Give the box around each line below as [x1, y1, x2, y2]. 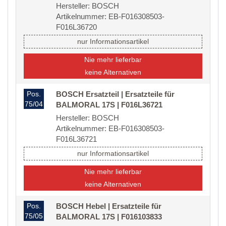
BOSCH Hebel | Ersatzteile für [56, 202, 161, 211]
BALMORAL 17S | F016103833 [56, 212, 162, 221]
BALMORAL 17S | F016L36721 [56, 100, 162, 109]
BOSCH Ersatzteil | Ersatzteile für [56, 90, 175, 99]
